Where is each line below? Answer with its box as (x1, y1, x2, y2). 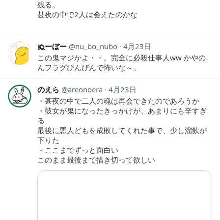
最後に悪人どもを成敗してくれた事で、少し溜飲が (37, 125, 207, 135)
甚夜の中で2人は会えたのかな (37, 9, 137, 19)
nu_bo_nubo (75, 41, 117, 51)
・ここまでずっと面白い (37, 144, 118, 155)
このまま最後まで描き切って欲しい (37, 154, 155, 165)
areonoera (68, 84, 103, 94)
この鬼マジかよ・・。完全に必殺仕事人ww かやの (37, 52, 206, 62)
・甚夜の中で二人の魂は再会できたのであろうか (37, 95, 199, 106)
